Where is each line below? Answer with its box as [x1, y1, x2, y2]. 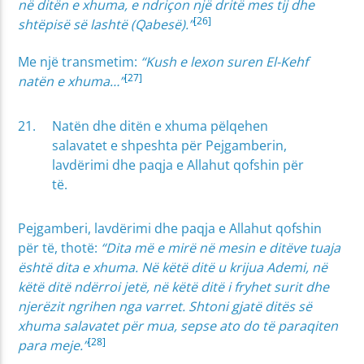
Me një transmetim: [18, 53, 141, 71]
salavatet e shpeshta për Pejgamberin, [52, 136, 288, 154]
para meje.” [18, 336, 89, 354]
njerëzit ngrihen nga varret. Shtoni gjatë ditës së [18, 297, 313, 315]
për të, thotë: [18, 239, 102, 257]
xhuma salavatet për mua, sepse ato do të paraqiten [18, 317, 339, 335]
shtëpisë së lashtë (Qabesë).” [18, 15, 194, 33]
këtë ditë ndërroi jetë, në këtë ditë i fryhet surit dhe [18, 278, 330, 296]
